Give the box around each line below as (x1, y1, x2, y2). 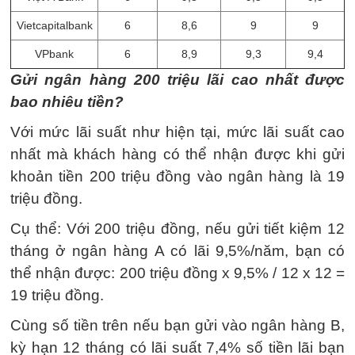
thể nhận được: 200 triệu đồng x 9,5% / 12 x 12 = (10, 265, 345, 281)
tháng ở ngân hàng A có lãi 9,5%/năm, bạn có (10, 242, 345, 259)
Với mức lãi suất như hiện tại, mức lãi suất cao (10, 124, 345, 140)
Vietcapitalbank (16, 19, 93, 32)
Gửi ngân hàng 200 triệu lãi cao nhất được (10, 71, 345, 88)
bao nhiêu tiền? (10, 94, 124, 110)
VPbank (35, 48, 74, 60)
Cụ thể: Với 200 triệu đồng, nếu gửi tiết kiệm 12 (10, 220, 345, 237)
